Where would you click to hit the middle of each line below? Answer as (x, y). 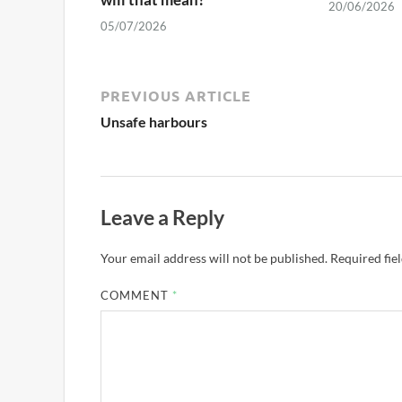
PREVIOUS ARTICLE (176, 95)
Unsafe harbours (154, 121)
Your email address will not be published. (214, 258)
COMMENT (137, 296)
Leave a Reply (162, 217)
